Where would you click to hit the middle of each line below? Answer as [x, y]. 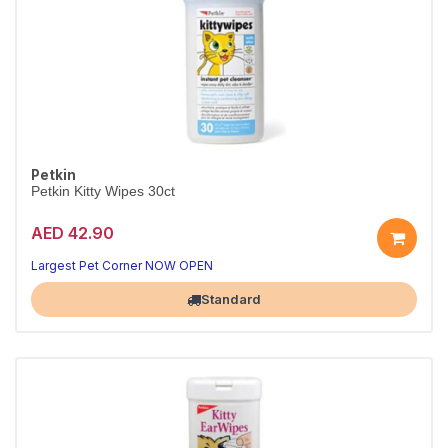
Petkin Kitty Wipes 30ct [103, 191]
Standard [231, 299]
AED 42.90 [72, 232]
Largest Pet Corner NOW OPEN [122, 265]
